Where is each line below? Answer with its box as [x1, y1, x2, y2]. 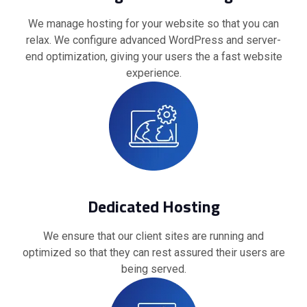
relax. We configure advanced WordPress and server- [26, 34, 281, 47]
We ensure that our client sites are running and [43, 230, 264, 243]
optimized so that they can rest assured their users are [22, 246, 285, 260]
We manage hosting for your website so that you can [28, 17, 279, 31]
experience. [125, 66, 182, 80]
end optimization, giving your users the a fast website [25, 50, 282, 64]
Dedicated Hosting [87, 194, 220, 219]
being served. [121, 262, 186, 276]
